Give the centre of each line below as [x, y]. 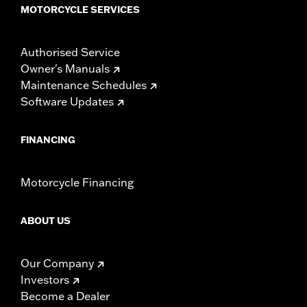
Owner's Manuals [65, 68]
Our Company [57, 263]
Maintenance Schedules [84, 85]
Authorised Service [70, 52]
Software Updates [67, 101]
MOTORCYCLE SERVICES [80, 9]
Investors [45, 279]
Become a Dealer [65, 296]
